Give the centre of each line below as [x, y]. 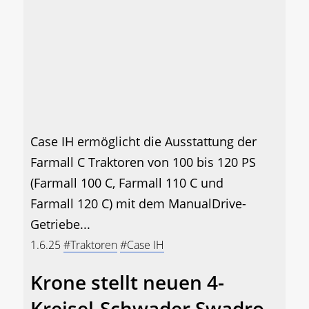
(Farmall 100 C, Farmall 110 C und [127, 182]
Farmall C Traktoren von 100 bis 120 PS [143, 162]
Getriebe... [60, 224]
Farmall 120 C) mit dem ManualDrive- [138, 203]
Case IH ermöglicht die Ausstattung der [143, 141]
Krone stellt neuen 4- [127, 282]
